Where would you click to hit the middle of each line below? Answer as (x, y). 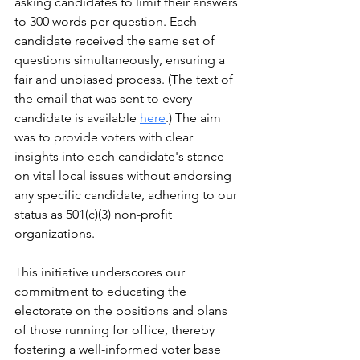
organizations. (55, 234)
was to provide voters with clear (105, 137)
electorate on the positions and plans (123, 311)
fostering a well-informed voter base (119, 350)
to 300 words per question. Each (107, 22)
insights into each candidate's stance (121, 157)
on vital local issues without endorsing (125, 176)
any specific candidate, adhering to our (127, 195)
